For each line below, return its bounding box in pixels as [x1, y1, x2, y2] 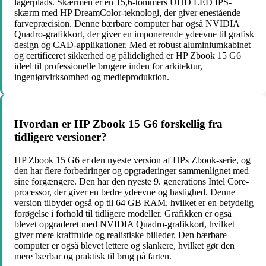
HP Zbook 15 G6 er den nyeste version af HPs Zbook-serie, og [14, 154, 251, 165]
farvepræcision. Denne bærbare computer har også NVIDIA [14, 18, 239, 29]
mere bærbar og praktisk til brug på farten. [14, 251, 172, 261]
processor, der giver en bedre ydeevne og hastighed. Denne [14, 186, 235, 197]
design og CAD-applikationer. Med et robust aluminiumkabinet [14, 40, 251, 50]
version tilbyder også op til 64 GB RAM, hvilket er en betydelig [14, 197, 254, 208]
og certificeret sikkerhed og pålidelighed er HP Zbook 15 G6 [14, 50, 241, 61]
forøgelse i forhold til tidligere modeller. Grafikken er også [14, 208, 232, 218]
